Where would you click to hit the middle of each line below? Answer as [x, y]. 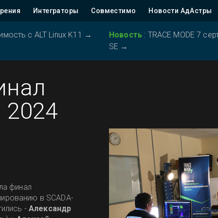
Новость [127, 35]
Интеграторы [56, 11]
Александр [50, 208]
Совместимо [114, 11]
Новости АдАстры [180, 11]
